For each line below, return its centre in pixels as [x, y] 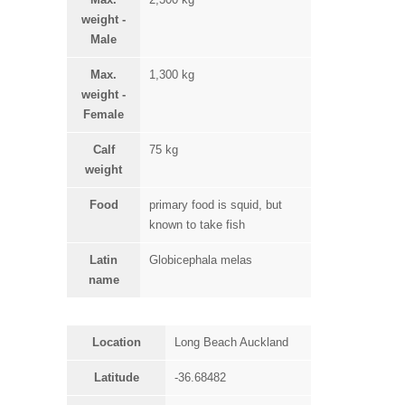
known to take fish [197, 225]
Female [104, 114]
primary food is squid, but [216, 205]
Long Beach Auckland [231, 342]
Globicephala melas [201, 260]
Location [116, 342]
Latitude [116, 377]
